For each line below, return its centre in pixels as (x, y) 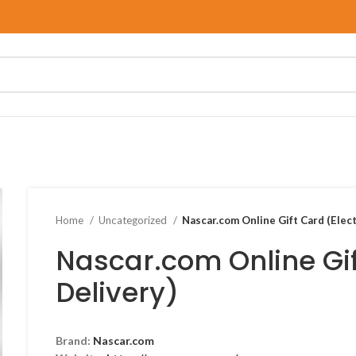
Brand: (75, 341)
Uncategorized (134, 220)
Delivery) (118, 292)
